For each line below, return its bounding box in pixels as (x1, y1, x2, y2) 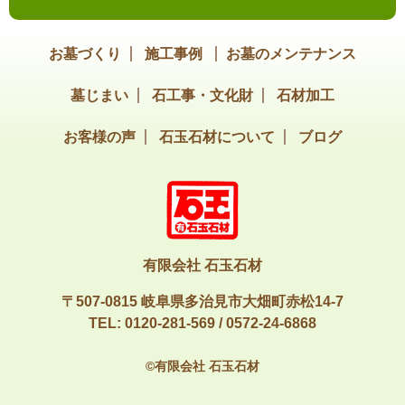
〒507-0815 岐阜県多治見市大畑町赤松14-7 (61, 294, 344, 310)
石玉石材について (159, 129, 275, 146)
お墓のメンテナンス (226, 46, 356, 62)
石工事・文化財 (152, 88, 253, 104)
